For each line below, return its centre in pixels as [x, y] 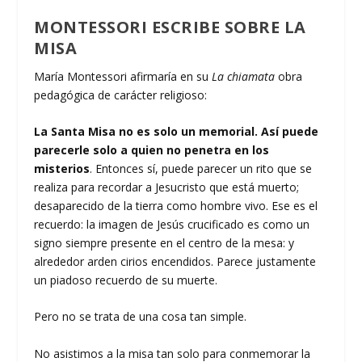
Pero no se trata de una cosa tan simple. [141, 317]
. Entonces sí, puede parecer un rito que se [201, 169]
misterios [62, 169]
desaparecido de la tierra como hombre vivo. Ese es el [176, 206]
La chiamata [245, 76]
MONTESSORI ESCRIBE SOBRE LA [170, 27]
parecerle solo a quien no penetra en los [152, 150]
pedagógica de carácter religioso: [122, 95]
